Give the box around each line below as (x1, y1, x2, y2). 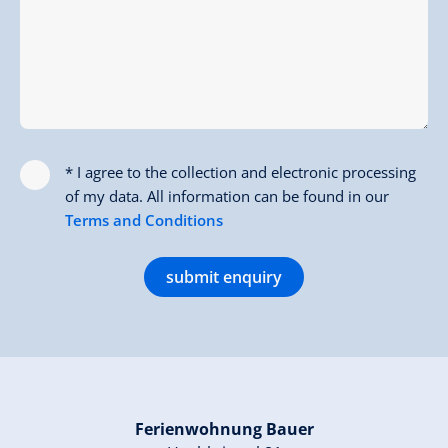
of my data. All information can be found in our (65, 185, 389, 206)
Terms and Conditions (65, 209, 223, 230)
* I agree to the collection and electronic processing (65, 161, 416, 182)
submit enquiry (166, 265, 282, 288)
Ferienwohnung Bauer (134, 417, 314, 440)
